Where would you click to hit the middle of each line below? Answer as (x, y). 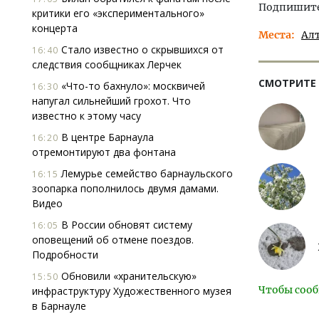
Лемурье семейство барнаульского (146, 173)
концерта (55, 28)
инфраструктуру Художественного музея (132, 291)
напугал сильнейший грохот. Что (111, 101)
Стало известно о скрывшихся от (141, 49)
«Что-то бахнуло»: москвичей (132, 86)
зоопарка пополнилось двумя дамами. (125, 188)
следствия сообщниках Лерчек (107, 64)
